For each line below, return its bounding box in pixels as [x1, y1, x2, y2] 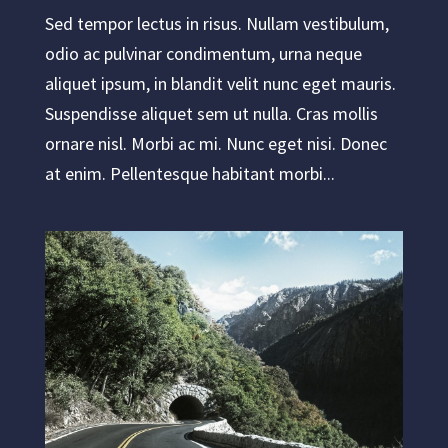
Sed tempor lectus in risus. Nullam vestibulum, [44, 12, 389, 35]
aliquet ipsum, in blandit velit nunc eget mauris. [44, 72, 396, 95]
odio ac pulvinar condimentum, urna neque [44, 42, 362, 65]
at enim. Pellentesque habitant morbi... [44, 162, 335, 185]
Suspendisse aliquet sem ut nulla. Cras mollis [44, 102, 378, 125]
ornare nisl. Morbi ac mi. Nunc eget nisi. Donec [44, 132, 387, 155]
